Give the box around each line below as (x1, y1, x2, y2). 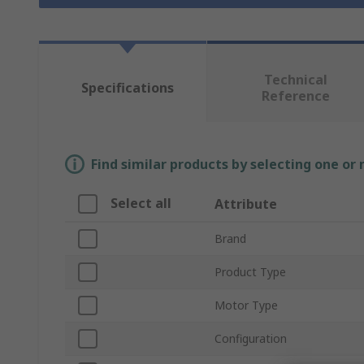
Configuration (214, 331, 287, 347)
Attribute (214, 195, 277, 214)
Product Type (214, 264, 286, 280)
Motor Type (214, 297, 278, 314)
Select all (110, 194, 171, 213)
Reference (261, 87, 330, 106)
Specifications (80, 79, 174, 97)
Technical (263, 71, 327, 89)
